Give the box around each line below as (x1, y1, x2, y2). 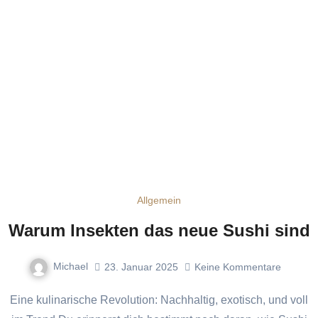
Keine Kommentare (194, 261, 281, 273)
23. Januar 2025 (104, 261, 178, 273)
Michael (53, 261, 88, 273)
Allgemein (137, 194, 181, 207)
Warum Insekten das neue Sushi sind (8, 221, 310, 241)
